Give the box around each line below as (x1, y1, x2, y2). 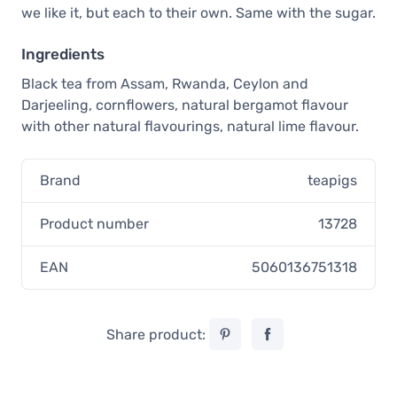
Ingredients (21, 45, 105, 64)
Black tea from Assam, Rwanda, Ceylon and (21, 75, 308, 93)
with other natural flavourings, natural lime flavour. (21, 118, 359, 136)
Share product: (106, 326, 209, 344)
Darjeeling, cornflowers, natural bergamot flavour (21, 97, 348, 114)
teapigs (307, 172, 357, 190)
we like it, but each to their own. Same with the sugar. (21, 4, 376, 22)
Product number (40, 215, 149, 233)
